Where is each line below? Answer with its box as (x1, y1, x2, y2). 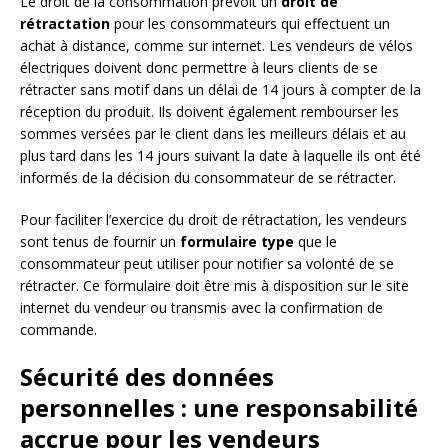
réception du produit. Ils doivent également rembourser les (20, 101, 399, 121)
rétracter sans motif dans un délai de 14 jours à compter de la (20, 79, 421, 99)
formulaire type (180, 231, 294, 251)
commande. (20, 319, 97, 339)
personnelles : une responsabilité (20, 390, 418, 424)
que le (294, 231, 337, 251)
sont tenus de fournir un (20, 231, 180, 251)
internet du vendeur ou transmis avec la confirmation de (20, 297, 383, 317)
